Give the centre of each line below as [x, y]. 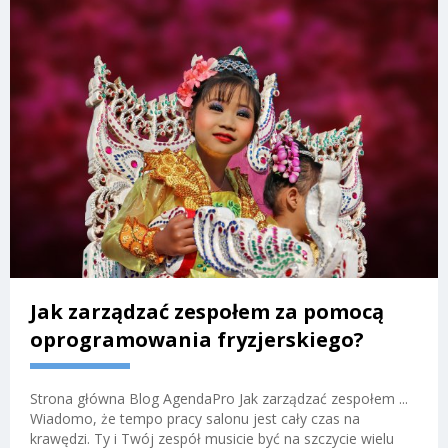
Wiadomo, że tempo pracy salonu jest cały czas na [195, 418]
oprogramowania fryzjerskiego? [197, 339]
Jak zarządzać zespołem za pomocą [207, 311]
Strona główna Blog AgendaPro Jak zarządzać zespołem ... [219, 398]
